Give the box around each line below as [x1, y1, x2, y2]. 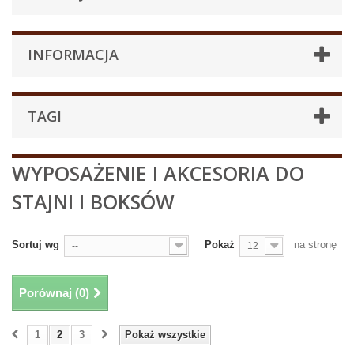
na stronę [294, 239, 337, 250]
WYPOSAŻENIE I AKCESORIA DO [12, 160, 304, 186]
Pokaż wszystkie [125, 329, 205, 341]
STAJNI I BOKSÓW [12, 188, 175, 215]
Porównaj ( [19, 286, 79, 299]
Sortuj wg [12, 239, 59, 250]
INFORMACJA [28, 45, 119, 64]
